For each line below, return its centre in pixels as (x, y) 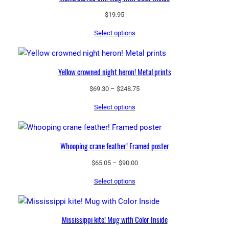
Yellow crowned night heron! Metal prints (114, 72)
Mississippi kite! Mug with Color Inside (114, 220)
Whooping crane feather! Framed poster (114, 146)
